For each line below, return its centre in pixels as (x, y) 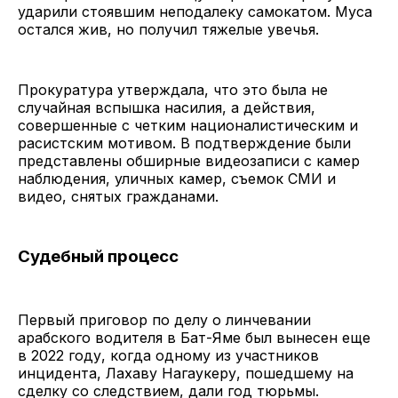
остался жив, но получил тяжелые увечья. (171, 30)
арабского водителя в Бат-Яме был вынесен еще (194, 337)
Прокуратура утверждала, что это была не (173, 90)
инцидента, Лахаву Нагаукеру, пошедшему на (186, 373)
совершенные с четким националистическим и (188, 126)
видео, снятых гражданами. (120, 197)
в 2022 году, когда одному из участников (168, 355)
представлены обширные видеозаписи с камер (189, 161)
